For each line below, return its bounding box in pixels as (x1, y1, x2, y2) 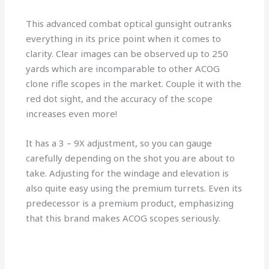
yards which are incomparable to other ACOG (26, 62, 220, 75)
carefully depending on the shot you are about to (26, 152, 235, 165)
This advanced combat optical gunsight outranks (26, 17, 232, 30)
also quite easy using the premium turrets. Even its (26, 182, 243, 195)
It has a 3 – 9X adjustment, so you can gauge (26, 137, 213, 150)
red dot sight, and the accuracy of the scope (26, 92, 213, 105)
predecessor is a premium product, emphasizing (26, 197, 234, 210)
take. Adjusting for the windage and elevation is (26, 167, 229, 180)
